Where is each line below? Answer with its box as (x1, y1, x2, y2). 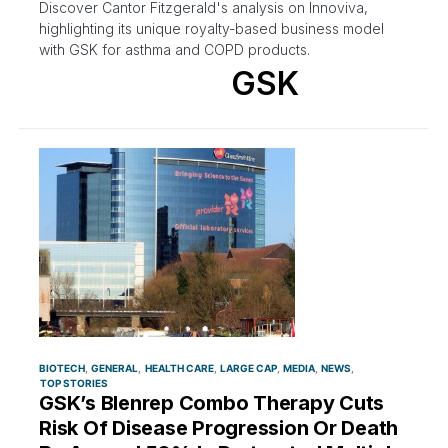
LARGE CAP (219, 361, 277, 374)
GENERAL (91, 361, 139, 374)
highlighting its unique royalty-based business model (39, 20, 384, 38)
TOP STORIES (40, 376, 109, 389)
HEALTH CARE (144, 361, 214, 374)
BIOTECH (39, 361, 85, 374)
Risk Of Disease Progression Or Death (39, 415, 398, 440)
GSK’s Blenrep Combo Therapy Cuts (39, 390, 384, 415)
